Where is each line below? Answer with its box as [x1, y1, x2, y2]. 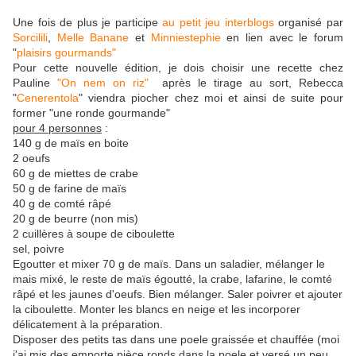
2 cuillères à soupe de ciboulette [13, 227, 175, 241]
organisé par [273, 16, 344, 29]
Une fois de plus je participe [13, 16, 163, 29]
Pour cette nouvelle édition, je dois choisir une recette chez [13, 61, 343, 75]
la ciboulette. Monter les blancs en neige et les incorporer [13, 303, 300, 316]
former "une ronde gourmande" [13, 106, 170, 120]
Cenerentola [17, 91, 79, 105]
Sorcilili [13, 31, 48, 44]
